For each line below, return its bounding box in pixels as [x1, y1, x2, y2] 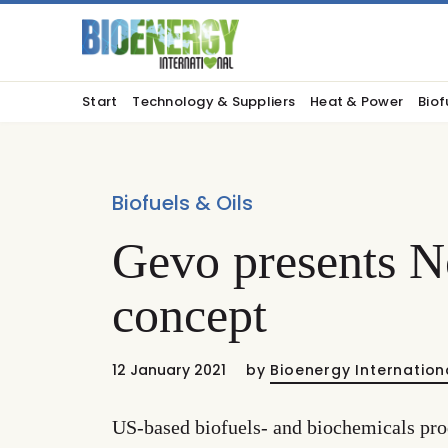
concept [112, 287, 267, 343]
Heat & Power [310, 92, 404, 111]
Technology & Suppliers [132, 92, 296, 111]
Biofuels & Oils [112, 189, 253, 217]
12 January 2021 [112, 360, 226, 380]
